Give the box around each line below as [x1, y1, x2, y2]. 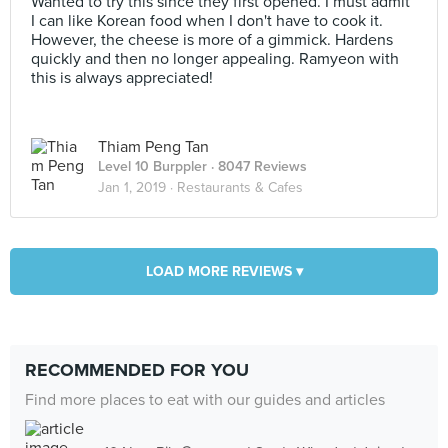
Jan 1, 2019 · [98, 179, 177, 196]
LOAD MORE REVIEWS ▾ [145, 263, 303, 280]
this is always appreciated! [31, 68, 213, 88]
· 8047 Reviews [207, 158, 307, 175]
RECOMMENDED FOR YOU [25, 359, 249, 381]
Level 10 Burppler [98, 158, 207, 175]
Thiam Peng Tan [98, 137, 209, 157]
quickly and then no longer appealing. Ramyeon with [31, 49, 399, 69]
